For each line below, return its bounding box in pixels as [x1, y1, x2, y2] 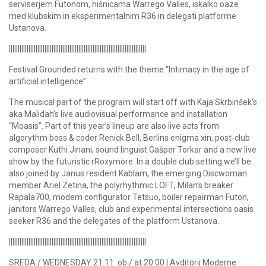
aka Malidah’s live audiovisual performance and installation [9, 109, 227, 119]
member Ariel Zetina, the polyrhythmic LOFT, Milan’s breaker [9, 180, 233, 190]
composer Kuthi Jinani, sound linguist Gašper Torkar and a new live [9, 144, 256, 154]
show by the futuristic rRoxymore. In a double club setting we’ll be [9, 156, 251, 166]
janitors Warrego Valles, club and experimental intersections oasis [9, 204, 254, 214]
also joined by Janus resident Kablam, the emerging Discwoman [9, 168, 247, 178]
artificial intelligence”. [9, 76, 88, 86]
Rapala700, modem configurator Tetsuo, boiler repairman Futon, [9, 192, 249, 202]
